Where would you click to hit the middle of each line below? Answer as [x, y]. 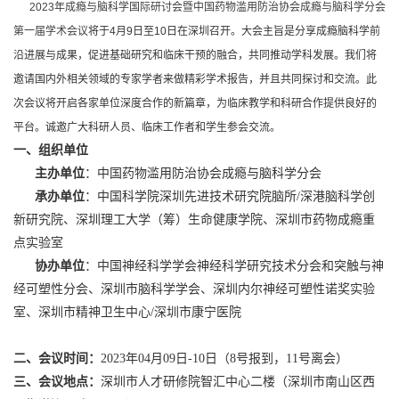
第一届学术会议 [51, 31]
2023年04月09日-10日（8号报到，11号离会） [224, 358]
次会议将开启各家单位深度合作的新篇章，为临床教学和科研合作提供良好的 [195, 103]
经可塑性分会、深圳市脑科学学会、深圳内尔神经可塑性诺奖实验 [194, 289]
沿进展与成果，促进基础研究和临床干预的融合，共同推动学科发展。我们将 [195, 55]
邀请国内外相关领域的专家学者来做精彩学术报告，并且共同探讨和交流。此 [195, 79]
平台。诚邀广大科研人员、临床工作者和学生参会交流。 [147, 127]
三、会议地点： [57, 382]
